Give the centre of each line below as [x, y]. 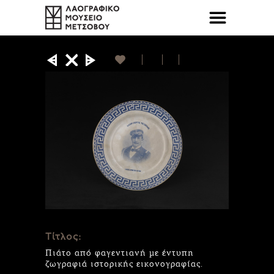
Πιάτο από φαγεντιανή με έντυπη [120, 253]
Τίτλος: [63, 237]
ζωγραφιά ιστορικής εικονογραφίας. [124, 264]
